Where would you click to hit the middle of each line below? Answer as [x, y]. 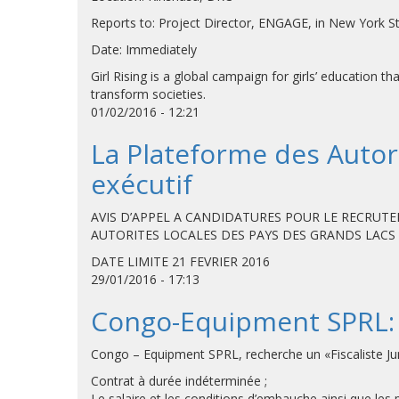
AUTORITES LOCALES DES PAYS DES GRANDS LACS [243, 235]
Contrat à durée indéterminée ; [179, 381]
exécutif [142, 184]
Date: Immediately [144, 49]
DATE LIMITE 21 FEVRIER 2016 [180, 261]
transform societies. [148, 94]
